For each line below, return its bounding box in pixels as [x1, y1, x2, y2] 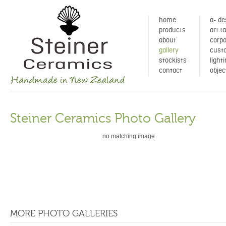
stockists [159, 57, 187, 64]
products [159, 27, 186, 34]
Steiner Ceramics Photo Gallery [10, 111, 196, 125]
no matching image [102, 133, 155, 140]
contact [159, 67, 182, 74]
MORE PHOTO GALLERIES [10, 208, 118, 218]
